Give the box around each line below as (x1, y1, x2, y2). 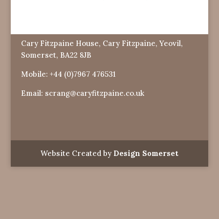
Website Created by (40, 148, 113, 158)
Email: (21, 88, 45, 98)
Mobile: (21, 69, 50, 79)
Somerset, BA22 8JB (21, 50, 91, 60)
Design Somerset (113, 148, 178, 158)
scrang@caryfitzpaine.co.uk (44, 88, 144, 98)
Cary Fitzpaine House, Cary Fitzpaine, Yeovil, (21, 39, 183, 48)
